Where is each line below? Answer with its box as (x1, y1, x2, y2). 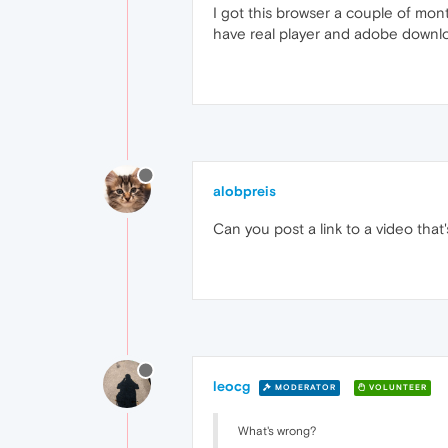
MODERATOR (272, 382, 336, 392)
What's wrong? (238, 424, 316, 438)
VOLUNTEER (366, 382, 427, 392)
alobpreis (213, 183, 276, 199)
